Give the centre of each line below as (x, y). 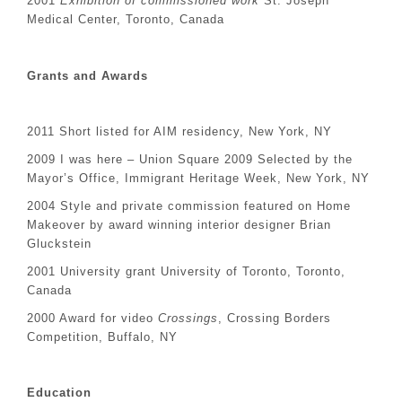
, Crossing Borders (275, 318)
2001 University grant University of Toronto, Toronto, (186, 271)
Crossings (188, 318)
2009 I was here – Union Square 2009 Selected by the (190, 159)
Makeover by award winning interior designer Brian (179, 225)
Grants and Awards (87, 76)
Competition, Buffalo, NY (102, 337)
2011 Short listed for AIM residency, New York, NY (179, 131)
